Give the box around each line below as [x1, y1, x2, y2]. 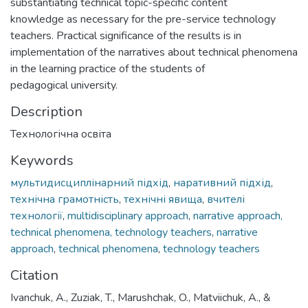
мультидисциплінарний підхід [10, 175, 168, 190]
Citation [10, 265, 58, 285]
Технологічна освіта [10, 126, 111, 142]
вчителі [207, 191, 245, 207]
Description [10, 102, 82, 121]
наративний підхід [173, 175, 271, 190]
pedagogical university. [10, 77, 118, 93]
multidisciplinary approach [67, 208, 188, 223]
